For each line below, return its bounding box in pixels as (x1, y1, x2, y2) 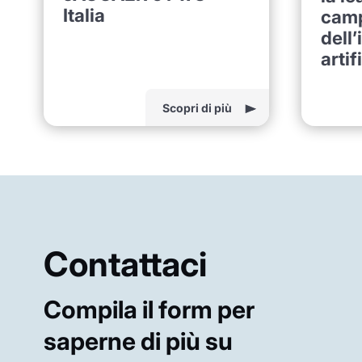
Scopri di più (162, 100, 232, 115)
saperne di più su (43, 326, 233, 356)
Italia (62, 3, 105, 26)
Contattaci (43, 242, 207, 284)
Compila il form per (43, 294, 255, 324)
